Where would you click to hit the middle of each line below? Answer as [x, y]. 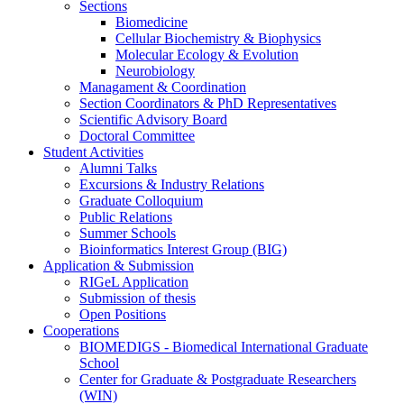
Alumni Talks [118, 168]
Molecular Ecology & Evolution [207, 55]
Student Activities [93, 152]
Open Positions [123, 314]
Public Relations [126, 217]
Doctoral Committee [137, 136]
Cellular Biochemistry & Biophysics [218, 38]
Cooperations [81, 331]
